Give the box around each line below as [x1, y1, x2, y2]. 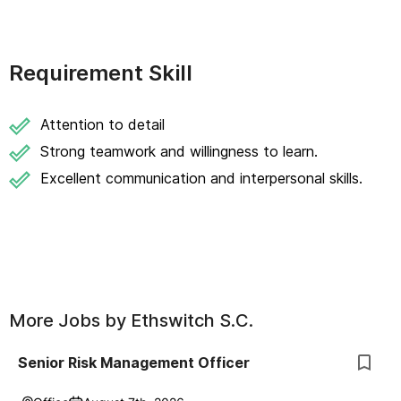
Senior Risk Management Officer [18, 354, 250, 371]
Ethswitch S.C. [131, 310, 253, 331]
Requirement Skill [9, 60, 192, 86]
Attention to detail [40, 115, 165, 133]
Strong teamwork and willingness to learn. [40, 142, 318, 160]
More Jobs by [9, 310, 131, 331]
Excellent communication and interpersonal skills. [40, 169, 363, 187]
